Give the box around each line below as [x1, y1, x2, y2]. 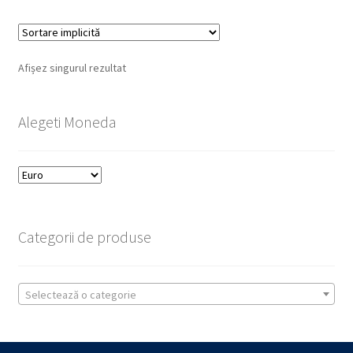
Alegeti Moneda [17, 111, 117, 132]
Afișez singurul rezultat [17, 60, 126, 75]
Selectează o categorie [24, 287, 136, 302]
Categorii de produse [17, 227, 151, 247]
